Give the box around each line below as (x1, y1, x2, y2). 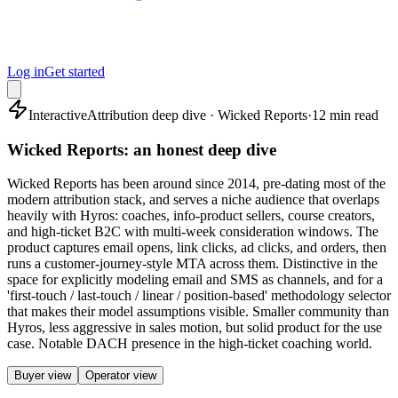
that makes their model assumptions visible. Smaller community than (7, 304, 389, 320)
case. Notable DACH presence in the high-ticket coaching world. (7, 336, 372, 352)
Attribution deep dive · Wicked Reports (87, 107, 307, 123)
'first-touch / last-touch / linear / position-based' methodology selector (7, 288, 391, 304)
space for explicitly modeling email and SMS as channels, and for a (7, 272, 383, 288)
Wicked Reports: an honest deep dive (7, 139, 276, 159)
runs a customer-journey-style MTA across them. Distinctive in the (7, 256, 378, 272)
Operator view (85, 369, 156, 383)
